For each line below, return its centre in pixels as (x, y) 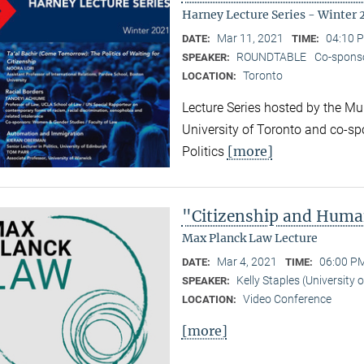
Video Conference (287, 299)
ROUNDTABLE (271, 56)
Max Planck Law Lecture (249, 238)
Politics (204, 151)
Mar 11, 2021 (250, 38)
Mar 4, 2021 (247, 261)
